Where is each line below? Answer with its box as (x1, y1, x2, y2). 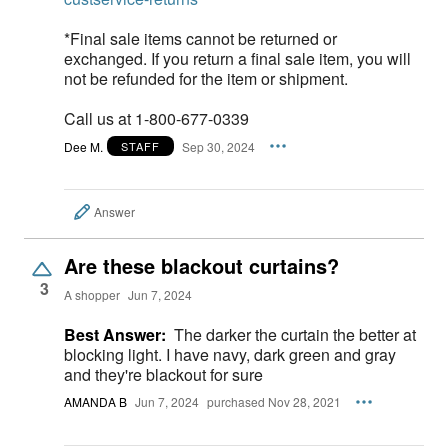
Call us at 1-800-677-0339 (64, 107, 249, 131)
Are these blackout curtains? (64, 251, 339, 280)
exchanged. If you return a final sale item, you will (64, 47, 411, 71)
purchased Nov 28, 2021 (207, 393, 341, 411)
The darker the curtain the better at (174, 323, 359, 346)
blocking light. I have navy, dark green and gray (64, 343, 166, 366)
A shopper (64, 286, 120, 304)
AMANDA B (64, 393, 127, 411)
